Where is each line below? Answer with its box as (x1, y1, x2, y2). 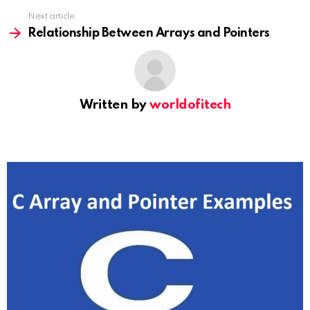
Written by (79, 98, 150, 112)
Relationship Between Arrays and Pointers (28, 27, 270, 40)
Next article (28, 12, 75, 21)
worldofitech (149, 98, 231, 112)
